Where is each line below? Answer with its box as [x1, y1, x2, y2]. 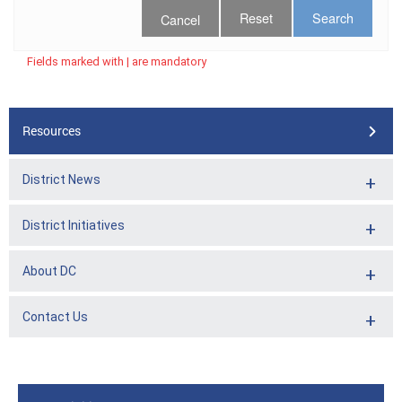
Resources [22, 122, 81, 139]
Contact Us [22, 310, 88, 324]
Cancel [161, 10, 200, 29]
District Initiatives [22, 218, 125, 232]
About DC [22, 264, 76, 278]
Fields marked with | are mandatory [27, 55, 206, 68]
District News [22, 172, 100, 187]
